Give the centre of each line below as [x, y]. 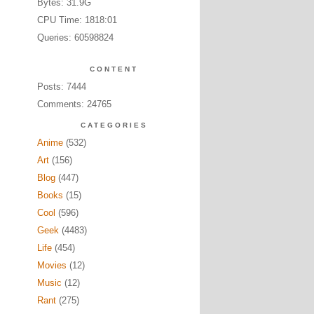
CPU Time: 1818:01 [77, 20]
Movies [52, 265]
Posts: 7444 [61, 87]
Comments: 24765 [74, 104]
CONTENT [114, 69]
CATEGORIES [114, 125]
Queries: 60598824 [75, 37]
